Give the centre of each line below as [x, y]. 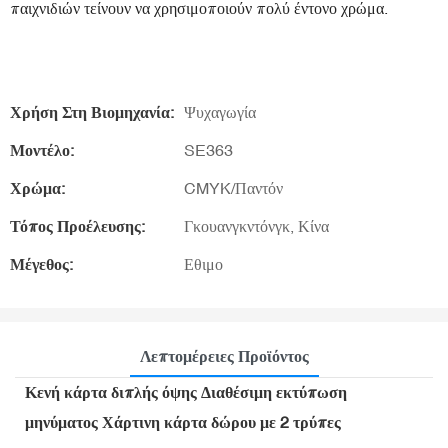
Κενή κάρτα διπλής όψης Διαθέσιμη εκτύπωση [186, 391]
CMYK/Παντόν [233, 188]
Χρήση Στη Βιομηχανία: [92, 112]
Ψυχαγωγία [220, 112]
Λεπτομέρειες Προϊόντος [224, 355]
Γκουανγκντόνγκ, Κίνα [256, 226]
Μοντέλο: [42, 150]
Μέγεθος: [41, 264]
